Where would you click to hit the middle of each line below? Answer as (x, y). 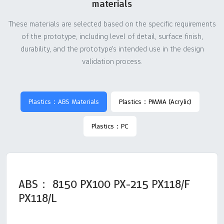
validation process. (112, 61)
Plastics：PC (110, 126)
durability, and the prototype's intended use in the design (112, 49)
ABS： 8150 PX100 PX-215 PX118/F (104, 184)
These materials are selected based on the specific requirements (112, 24)
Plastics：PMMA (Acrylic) (155, 102)
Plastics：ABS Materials (64, 102)
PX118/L (38, 198)
